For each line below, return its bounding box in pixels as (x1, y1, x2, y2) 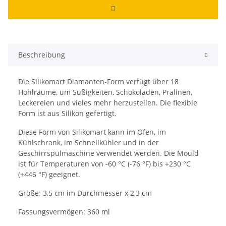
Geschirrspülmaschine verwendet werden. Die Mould (18, 148, 199, 158)
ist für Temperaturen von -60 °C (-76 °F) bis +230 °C (18, 158, 191, 168)
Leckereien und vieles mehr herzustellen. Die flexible (18, 97, 197, 107)
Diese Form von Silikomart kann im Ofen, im (18, 127, 166, 137)
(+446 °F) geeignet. (18, 169, 80, 179)
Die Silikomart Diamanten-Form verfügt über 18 (18, 76, 179, 86)
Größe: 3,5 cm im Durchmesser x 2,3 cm (18, 188, 152, 198)
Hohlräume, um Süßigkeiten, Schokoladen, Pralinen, (18, 87, 192, 97)
